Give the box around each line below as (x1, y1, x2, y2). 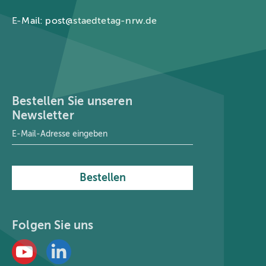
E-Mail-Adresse (11, 124, 74, 134)
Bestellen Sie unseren (12, 94, 132, 109)
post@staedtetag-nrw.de (45, 15, 157, 27)
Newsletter (12, 109, 74, 123)
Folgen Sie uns (12, 218, 94, 233)
